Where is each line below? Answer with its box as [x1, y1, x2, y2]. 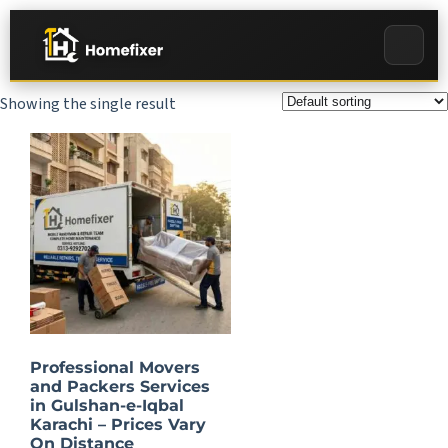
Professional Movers [30, 357, 200, 377]
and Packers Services [30, 376, 210, 396]
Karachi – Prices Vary [30, 414, 206, 434]
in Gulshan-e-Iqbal [30, 395, 184, 415]
